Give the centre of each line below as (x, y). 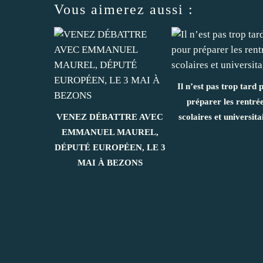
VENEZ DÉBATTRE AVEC (110, 117)
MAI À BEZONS (110, 163)
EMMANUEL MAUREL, (110, 132)
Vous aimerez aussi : (124, 10)
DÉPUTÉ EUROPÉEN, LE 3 (110, 148)
